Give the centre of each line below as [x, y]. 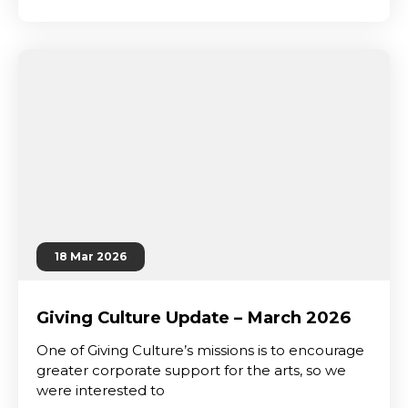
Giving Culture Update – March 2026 [194, 317]
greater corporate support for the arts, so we [191, 370]
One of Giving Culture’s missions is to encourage [200, 350]
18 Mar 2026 [91, 256]
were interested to [101, 390]
